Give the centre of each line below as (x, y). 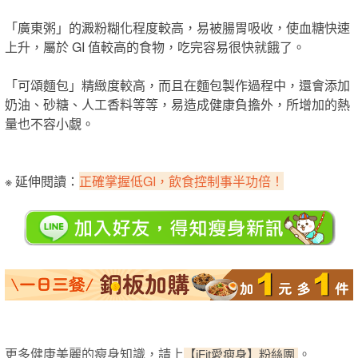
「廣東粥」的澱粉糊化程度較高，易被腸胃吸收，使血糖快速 (177, 28)
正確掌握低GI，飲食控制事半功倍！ (181, 181)
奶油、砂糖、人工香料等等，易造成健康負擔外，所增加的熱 (177, 105)
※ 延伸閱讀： (42, 181)
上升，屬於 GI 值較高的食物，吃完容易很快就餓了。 (155, 47)
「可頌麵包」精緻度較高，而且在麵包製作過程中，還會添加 (177, 86)
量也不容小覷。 (50, 124)
